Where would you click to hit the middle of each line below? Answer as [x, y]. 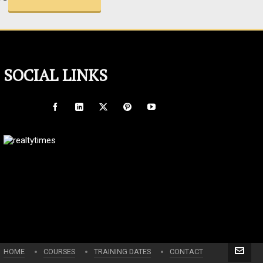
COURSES [59, 252]
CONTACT [186, 252]
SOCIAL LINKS [55, 75]
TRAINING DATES [122, 252]
